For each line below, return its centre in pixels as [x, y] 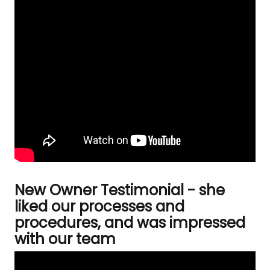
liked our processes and [99, 206]
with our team [65, 239]
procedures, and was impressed [130, 223]
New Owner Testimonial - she [120, 190]
